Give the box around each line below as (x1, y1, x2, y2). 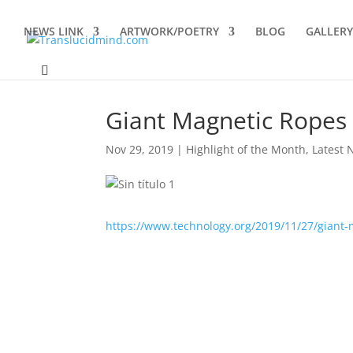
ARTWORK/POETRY (120, 24, 219, 39)
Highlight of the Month (186, 142, 307, 157)
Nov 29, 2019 (106, 142, 174, 157)
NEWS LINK (24, 24, 84, 39)
